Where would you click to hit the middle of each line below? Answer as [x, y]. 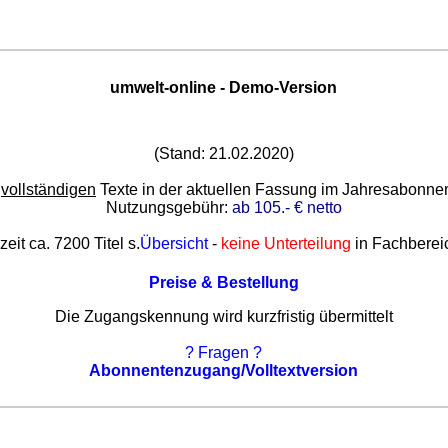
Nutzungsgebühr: [168, 207]
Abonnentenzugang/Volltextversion [224, 370]
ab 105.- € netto [286, 207]
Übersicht [174, 243]
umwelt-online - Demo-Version [224, 88]
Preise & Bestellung [223, 282]
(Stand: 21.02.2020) [223, 153]
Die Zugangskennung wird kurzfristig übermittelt [223, 316]
